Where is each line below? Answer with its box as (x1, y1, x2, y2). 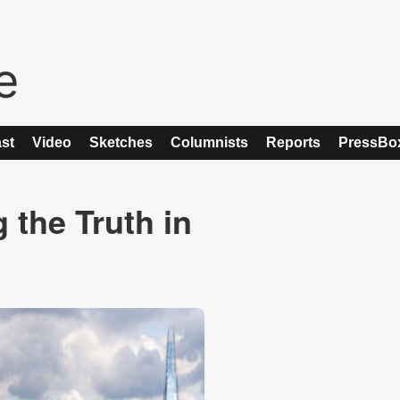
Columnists (171, 135, 248, 150)
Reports (266, 135, 321, 150)
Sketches (89, 135, 153, 150)
